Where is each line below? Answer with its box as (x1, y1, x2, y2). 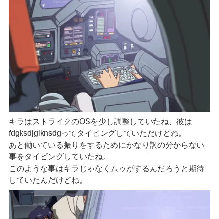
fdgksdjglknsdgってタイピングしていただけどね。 (8, 129, 186, 137)
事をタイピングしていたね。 (8, 152, 110, 161)
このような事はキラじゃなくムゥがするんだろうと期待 (8, 164, 204, 173)
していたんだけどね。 (8, 175, 87, 184)
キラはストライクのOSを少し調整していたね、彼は (8, 117, 192, 126)
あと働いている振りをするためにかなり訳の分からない (8, 140, 204, 149)
